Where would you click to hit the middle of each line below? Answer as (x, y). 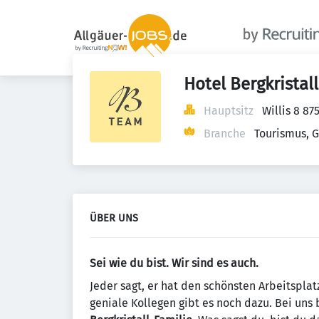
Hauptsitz (229, 111)
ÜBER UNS (114, 218)
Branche (225, 134)
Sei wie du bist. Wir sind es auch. (174, 263)
